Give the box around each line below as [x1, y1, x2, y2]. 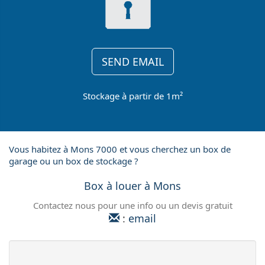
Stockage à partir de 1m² [82, 90, 183, 102]
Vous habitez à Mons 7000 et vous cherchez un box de [9, 143, 231, 155]
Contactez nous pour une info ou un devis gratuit [33, 199, 232, 211]
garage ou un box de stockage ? [9, 155, 138, 167]
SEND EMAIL [101, 54, 164, 69]
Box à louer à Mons [84, 179, 181, 193]
